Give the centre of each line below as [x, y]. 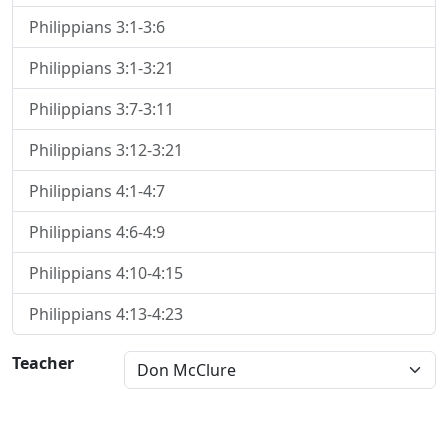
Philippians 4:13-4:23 [106, 314]
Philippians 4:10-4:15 [106, 273]
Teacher [43, 363]
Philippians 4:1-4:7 [97, 191]
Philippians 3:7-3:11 [101, 109]
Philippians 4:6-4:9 [97, 232]
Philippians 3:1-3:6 [97, 27]
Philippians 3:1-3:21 [101, 68]
